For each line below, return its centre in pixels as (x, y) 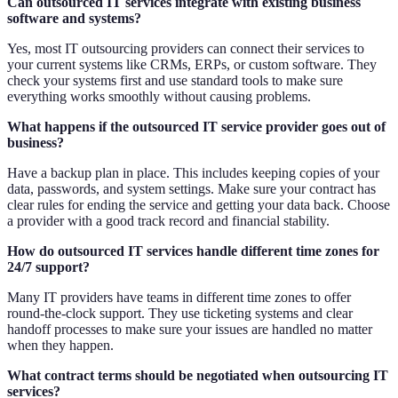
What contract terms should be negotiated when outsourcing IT (198, 375)
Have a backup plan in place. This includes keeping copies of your (193, 172)
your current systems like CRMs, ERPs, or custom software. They (192, 64)
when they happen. (60, 345)
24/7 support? (48, 267)
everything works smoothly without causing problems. (159, 96)
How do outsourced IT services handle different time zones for (193, 251)
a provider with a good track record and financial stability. (168, 220)
